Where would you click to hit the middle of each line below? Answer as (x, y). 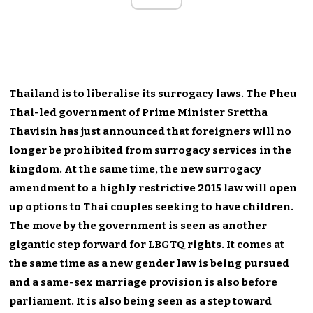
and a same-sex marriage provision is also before (144, 282)
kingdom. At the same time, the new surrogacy (136, 169)
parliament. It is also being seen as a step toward (141, 301)
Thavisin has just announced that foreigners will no (151, 131)
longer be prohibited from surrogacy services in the (151, 150)
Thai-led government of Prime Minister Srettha (139, 112)
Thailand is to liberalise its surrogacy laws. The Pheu (153, 93)
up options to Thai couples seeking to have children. (152, 206)
